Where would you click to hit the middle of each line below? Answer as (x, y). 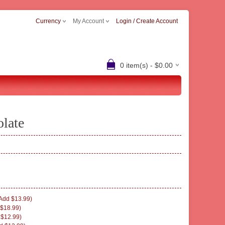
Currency (48, 21)
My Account (88, 21)
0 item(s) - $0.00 (146, 65)
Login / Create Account (147, 21)
